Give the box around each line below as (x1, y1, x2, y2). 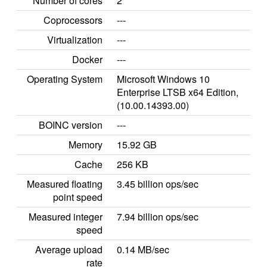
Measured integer (29, 210, 103, 223)
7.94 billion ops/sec (117, 210, 198, 223)
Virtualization (47, 33, 103, 46)
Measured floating (27, 177, 103, 191)
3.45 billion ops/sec (117, 177, 198, 191)
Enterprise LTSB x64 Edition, (117, 85, 238, 99)
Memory (69, 138, 103, 151)
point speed (53, 190, 103, 204)
